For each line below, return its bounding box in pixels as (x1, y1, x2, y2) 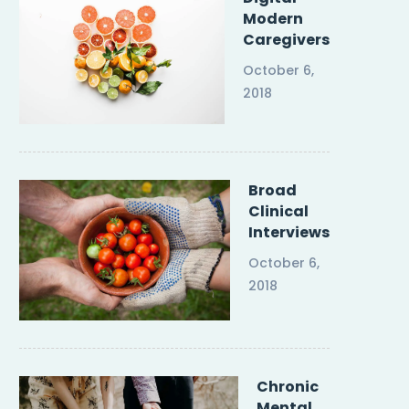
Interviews (247, 221, 330, 243)
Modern (242, 8, 303, 29)
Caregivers (242, 29, 330, 50)
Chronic (256, 375, 319, 397)
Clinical (247, 200, 309, 222)
